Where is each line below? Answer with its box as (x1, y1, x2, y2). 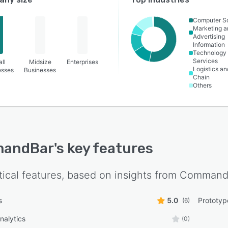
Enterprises (67, 58, 99, 66)
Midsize (28, 58, 51, 66)
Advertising (193, 33, 225, 40)
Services (193, 57, 218, 65)
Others (193, 81, 212, 89)
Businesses (24, 66, 56, 74)
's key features (54, 140, 153, 157)
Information (193, 41, 225, 48)
